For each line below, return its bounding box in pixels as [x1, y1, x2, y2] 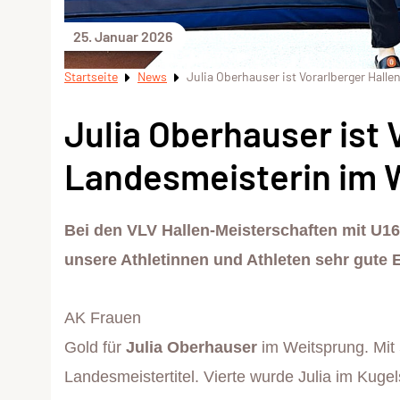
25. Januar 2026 [73, 28, 172, 45]
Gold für [64, 338, 126, 357]
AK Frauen [64, 309, 141, 328]
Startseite [64, 69, 118, 84]
